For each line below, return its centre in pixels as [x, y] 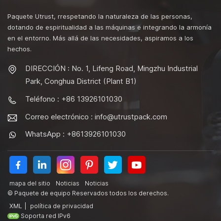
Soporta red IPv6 [46, 216]
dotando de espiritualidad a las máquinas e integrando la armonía [110, 27]
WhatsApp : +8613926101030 [75, 134]
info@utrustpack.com [131, 116]
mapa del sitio [30, 184]
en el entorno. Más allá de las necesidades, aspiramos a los [100, 38]
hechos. [19, 49]
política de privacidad [62, 206]
